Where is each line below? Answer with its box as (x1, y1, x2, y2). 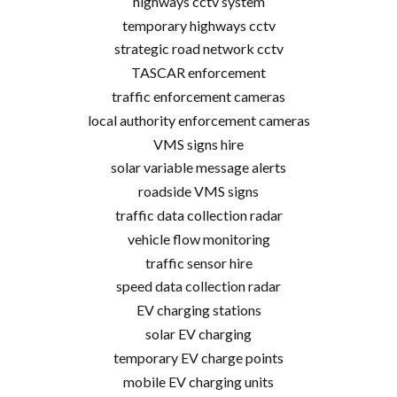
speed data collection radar (116, 277, 281, 295)
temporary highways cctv (121, 16, 276, 34)
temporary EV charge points (113, 348, 284, 366)
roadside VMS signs (138, 183, 259, 200)
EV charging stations (136, 301, 261, 319)
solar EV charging (145, 324, 252, 342)
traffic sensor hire (144, 253, 253, 271)
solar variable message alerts (111, 159, 286, 176)
